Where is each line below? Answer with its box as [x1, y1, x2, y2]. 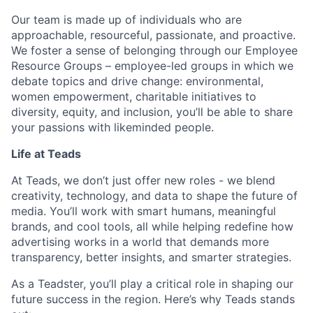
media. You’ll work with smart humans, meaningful [11, 204, 276, 218]
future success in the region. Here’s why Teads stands [11, 292, 295, 306]
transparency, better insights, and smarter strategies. [11, 250, 291, 264]
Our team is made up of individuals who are [11, 13, 242, 27]
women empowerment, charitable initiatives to [11, 89, 256, 103]
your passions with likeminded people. [11, 120, 214, 134]
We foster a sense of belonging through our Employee [11, 43, 298, 57]
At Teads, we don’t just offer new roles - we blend [11, 173, 275, 187]
